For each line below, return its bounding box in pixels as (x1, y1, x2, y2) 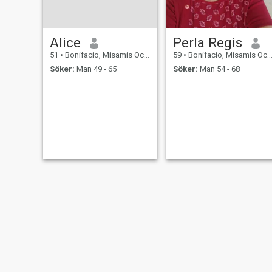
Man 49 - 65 (74, 64, 117, 73)
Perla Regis (172, 35, 242, 51)
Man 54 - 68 (197, 64, 240, 73)
